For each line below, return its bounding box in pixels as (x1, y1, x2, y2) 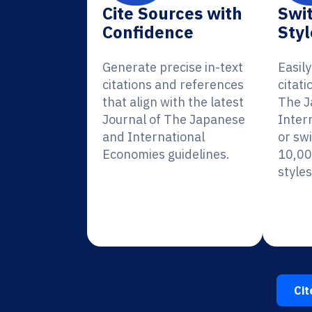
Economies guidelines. (102, 146, 230, 162)
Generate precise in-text (102, 59, 243, 75)
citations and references (102, 77, 244, 93)
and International (102, 129, 205, 145)
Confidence (102, 21, 194, 43)
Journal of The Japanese (102, 111, 245, 127)
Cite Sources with (102, 2, 242, 24)
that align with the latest (102, 94, 244, 110)
